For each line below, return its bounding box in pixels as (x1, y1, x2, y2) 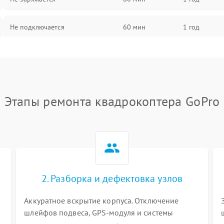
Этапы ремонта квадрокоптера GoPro (4, 93, 220, 109)
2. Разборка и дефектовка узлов (41, 172, 182, 185)
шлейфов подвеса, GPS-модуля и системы (24, 207, 173, 217)
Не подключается (10, 22, 64, 31)
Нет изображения (10, 50, 66, 59)
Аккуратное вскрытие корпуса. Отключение (24, 195, 179, 205)
